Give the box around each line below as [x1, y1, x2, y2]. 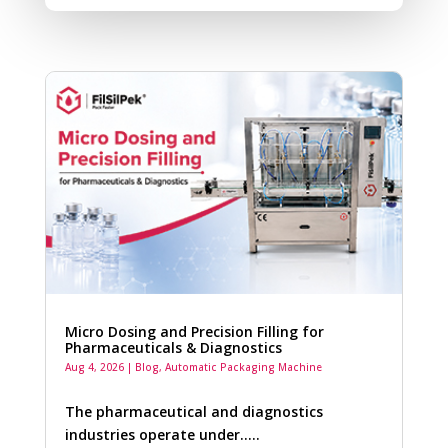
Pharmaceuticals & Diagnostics [64, 338, 282, 358]
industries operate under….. [64, 425, 260, 445]
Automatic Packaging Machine [164, 360, 322, 375]
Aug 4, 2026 [64, 360, 124, 375]
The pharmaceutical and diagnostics [64, 402, 323, 422]
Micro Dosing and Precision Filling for [64, 322, 324, 342]
